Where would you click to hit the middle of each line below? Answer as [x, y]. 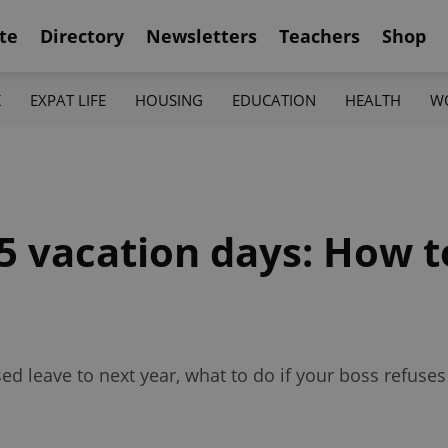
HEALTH [373, 99]
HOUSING [168, 99]
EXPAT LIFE [67, 99]
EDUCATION [274, 99]
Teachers [319, 35]
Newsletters [201, 35]
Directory [82, 35]
